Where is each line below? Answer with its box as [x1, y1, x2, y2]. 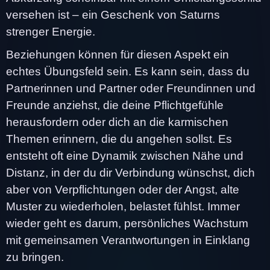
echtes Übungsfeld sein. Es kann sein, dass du [6, 64, 250, 78]
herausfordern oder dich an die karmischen [6, 115, 228, 128]
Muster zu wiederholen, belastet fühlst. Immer [6, 199, 240, 213]
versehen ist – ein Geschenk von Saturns [6, 8, 220, 21]
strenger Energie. [6, 25, 95, 38]
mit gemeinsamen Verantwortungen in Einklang [6, 233, 250, 246]
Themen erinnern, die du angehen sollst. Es [6, 132, 232, 145]
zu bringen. [6, 250, 64, 263]
